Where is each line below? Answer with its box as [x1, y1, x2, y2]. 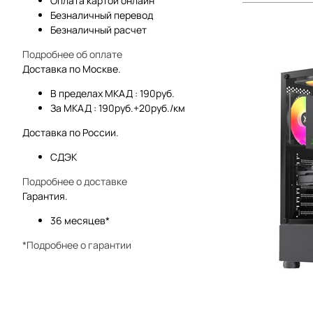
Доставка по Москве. [22, 62, 121, 76]
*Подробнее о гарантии [22, 238, 131, 252]
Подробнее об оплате [22, 48, 122, 61]
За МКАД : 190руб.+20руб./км [50, 101, 185, 115]
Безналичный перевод [50, 8, 153, 22]
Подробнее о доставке [22, 175, 127, 189]
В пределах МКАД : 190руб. [50, 87, 175, 101]
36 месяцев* [50, 214, 110, 228]
